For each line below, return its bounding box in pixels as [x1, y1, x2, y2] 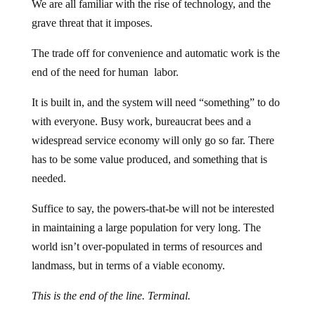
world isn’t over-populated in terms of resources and [31, 240, 262, 253]
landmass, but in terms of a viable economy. [31, 259, 225, 272]
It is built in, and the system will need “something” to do [31, 96, 280, 109]
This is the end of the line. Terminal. [31, 290, 191, 302]
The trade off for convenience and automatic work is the [31, 47, 280, 60]
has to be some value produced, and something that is [31, 153, 267, 166]
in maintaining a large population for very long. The [31, 221, 261, 234]
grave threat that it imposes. [31, 17, 153, 30]
